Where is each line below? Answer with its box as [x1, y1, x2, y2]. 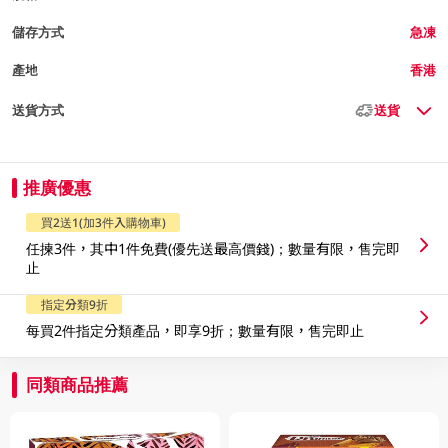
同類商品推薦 [26, 372, 129, 396]
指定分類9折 [40, 296, 108, 313]
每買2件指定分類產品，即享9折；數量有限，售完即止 [26, 321, 365, 341]
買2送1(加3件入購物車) [40, 214, 166, 231]
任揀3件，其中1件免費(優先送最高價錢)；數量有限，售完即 [26, 238, 401, 258]
